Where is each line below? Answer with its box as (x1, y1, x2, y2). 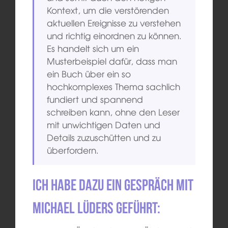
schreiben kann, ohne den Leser (47, 105, 180, 118)
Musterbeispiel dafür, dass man (47, 54, 178, 67)
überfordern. (47, 143, 99, 156)
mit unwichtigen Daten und (47, 118, 161, 131)
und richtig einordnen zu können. (47, 28, 182, 42)
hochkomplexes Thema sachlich (47, 79, 181, 93)
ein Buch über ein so (47, 67, 131, 80)
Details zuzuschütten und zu (47, 130, 161, 144)
